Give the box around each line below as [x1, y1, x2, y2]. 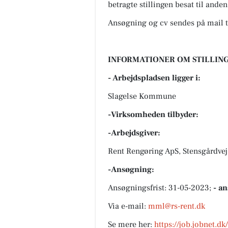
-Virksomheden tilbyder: [108, 109, 198, 120]
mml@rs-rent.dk [148, 201, 205, 212]
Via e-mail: [108, 201, 148, 212]
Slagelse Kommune [108, 91, 176, 102]
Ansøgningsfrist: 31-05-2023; [108, 183, 213, 193]
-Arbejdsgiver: [108, 128, 160, 138]
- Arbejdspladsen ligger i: [108, 73, 201, 83]
